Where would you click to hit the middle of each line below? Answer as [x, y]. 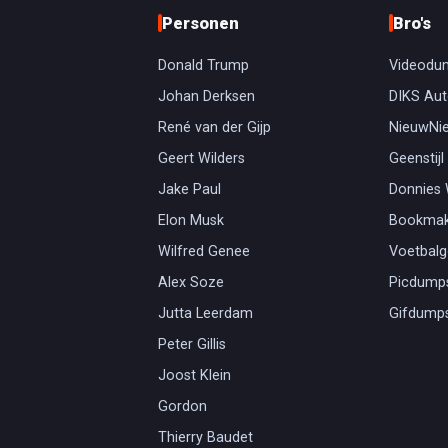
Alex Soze [190, 282]
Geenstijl [417, 158]
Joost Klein [194, 375]
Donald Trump [203, 65]
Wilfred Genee [203, 251]
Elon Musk [190, 220]
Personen [200, 23]
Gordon [182, 406]
